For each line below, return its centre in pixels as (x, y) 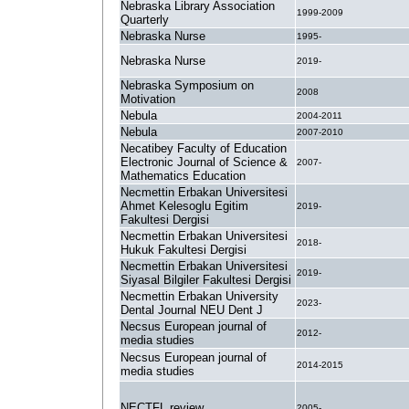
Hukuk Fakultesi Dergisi (184, 250)
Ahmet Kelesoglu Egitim (184, 206)
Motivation (148, 99)
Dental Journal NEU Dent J (192, 310)
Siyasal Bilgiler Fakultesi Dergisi (206, 280)
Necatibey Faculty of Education (204, 148)
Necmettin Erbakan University (199, 296)
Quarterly (145, 20)
